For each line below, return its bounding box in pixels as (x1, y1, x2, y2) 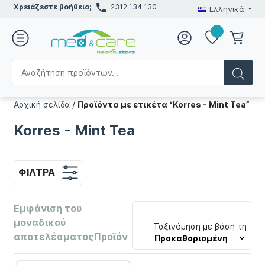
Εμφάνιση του (14, 202, 82, 215)
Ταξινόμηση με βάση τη (153, 221, 247, 232)
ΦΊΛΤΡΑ (18, 166, 55, 178)
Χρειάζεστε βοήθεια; (14, 2, 92, 11)
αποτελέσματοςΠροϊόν (14, 231, 128, 243)
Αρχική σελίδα (14, 99, 70, 109)
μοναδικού (14, 216, 66, 229)
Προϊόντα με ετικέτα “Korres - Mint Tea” (77, 99, 250, 109)
